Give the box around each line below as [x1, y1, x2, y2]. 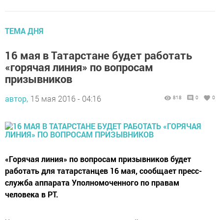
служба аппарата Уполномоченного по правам [5, 177, 179, 188]
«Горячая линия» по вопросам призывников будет [5, 154, 191, 165]
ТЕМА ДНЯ [5, 26, 44, 36]
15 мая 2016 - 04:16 [30, 93, 101, 104]
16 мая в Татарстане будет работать [5, 48, 192, 63]
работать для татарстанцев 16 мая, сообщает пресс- [5, 165, 202, 176]
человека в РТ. [5, 189, 58, 200]
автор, [5, 93, 28, 104]
